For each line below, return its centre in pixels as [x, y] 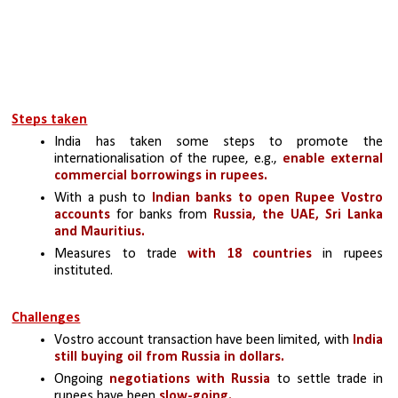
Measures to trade [121, 255]
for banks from [162, 215]
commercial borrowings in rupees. [161, 176]
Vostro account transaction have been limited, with [204, 341]
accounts [83, 215]
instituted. [84, 271]
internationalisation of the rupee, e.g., [168, 159]
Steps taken [50, 120]
